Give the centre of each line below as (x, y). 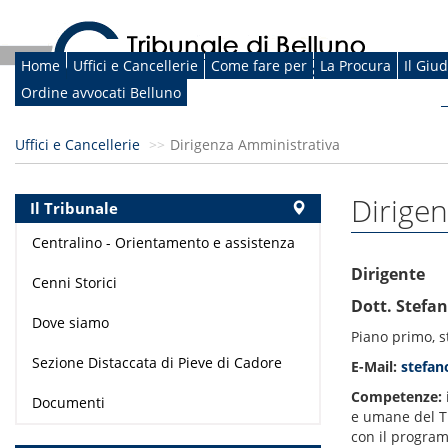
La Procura (355, 66)
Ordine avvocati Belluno (101, 93)
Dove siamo (70, 323)
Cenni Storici (74, 283)
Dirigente (388, 274)
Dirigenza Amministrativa (255, 145)
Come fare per (259, 66)
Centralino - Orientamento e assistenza (163, 243)
